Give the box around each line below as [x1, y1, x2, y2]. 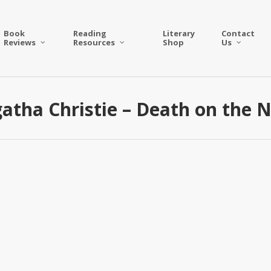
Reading [73, 28, 107, 39]
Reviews [4, 37, 36, 48]
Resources [73, 37, 116, 48]
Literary [162, 28, 195, 39]
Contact [221, 28, 255, 39]
